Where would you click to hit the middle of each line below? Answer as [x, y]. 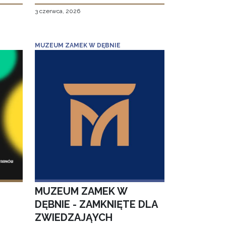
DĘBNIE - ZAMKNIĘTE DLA [96, 205]
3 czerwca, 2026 [57, 11]
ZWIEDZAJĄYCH [73, 218]
